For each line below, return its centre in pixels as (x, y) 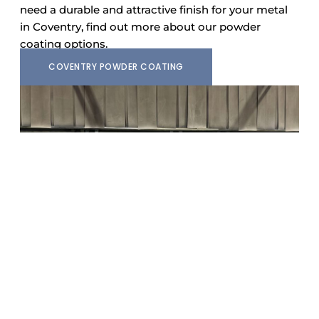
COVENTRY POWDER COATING (116, 66)
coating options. (64, 43)
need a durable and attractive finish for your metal (154, 9)
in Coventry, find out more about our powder (140, 26)
